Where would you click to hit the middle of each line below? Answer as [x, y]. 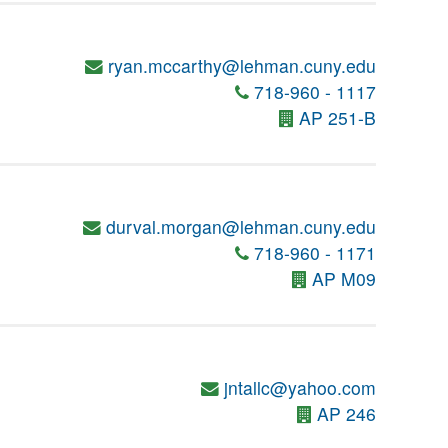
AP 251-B [337, 117]
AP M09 [344, 278]
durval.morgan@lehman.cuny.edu [241, 226]
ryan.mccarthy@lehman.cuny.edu [242, 65]
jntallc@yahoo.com [300, 387]
